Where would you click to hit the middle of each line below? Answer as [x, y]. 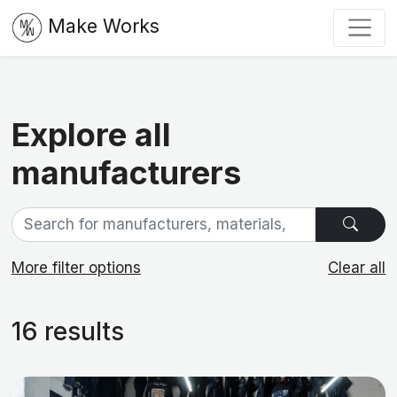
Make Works [103, 26]
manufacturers [126, 172]
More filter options [76, 268]
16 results [67, 331]
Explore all [91, 134]
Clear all [357, 268]
